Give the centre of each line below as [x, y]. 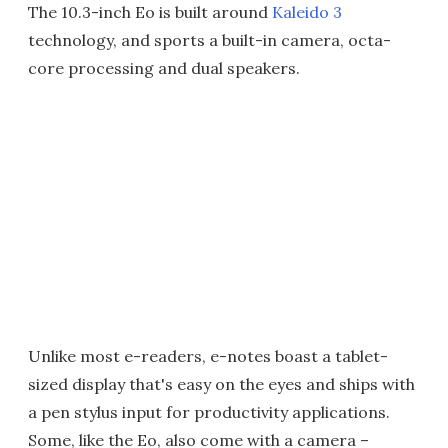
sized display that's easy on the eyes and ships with [221, 384]
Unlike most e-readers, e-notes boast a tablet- [208, 356]
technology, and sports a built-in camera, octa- [209, 40]
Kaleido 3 [307, 12]
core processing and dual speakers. [164, 68]
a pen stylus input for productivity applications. [209, 412]
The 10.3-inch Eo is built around [150, 12]
